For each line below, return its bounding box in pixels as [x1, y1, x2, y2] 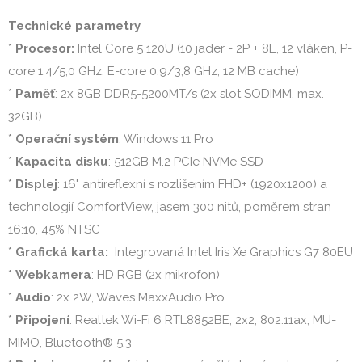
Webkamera [15, 267, 91, 282]
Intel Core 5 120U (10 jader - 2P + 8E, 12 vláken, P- [78, 41, 352, 56]
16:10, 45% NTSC [8, 222, 100, 237]
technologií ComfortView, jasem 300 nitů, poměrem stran [8, 200, 331, 214]
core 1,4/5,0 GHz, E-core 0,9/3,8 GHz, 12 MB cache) [8, 64, 299, 78]
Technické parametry [8, 19, 141, 33]
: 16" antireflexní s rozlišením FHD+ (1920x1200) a [57, 177, 327, 192]
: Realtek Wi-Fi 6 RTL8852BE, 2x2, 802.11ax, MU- [69, 313, 336, 327]
